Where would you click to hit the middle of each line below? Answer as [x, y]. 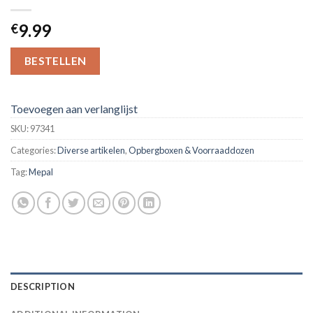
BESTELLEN [55, 60]
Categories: [34, 150]
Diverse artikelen [91, 150]
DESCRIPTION [43, 286]
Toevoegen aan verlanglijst [74, 108]
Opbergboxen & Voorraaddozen [191, 150]
